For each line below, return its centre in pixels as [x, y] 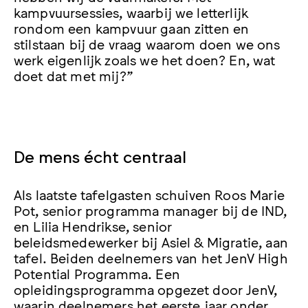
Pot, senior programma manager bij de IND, [151, 209]
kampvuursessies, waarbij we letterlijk [131, 11]
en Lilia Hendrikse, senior [93, 225]
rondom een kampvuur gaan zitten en [132, 27]
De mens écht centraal [100, 155]
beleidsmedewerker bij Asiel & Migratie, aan [151, 241]
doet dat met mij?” [74, 75]
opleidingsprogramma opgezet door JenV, [146, 288]
